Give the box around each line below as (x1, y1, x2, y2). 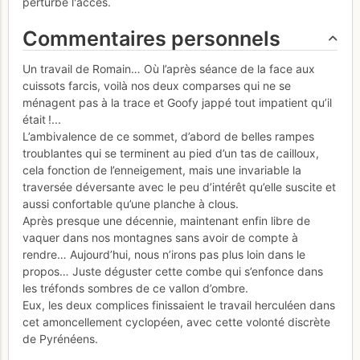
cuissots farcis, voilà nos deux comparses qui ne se (22, 79, 291, 93)
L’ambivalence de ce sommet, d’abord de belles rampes (22, 129, 314, 144)
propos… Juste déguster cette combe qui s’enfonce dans (22, 264, 323, 279)
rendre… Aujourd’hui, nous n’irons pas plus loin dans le (22, 247, 305, 262)
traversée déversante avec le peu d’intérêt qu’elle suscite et (22, 180, 336, 194)
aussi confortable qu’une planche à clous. (22, 197, 239, 211)
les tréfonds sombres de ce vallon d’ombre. (22, 281, 248, 296)
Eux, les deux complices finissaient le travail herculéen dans (22, 298, 335, 313)
